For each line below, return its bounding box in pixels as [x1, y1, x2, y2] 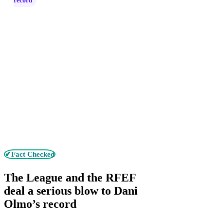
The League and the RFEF [4, 171, 136, 184]
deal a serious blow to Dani [4, 184, 138, 197]
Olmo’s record [4, 197, 76, 210]
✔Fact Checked [5, 150, 54, 158]
